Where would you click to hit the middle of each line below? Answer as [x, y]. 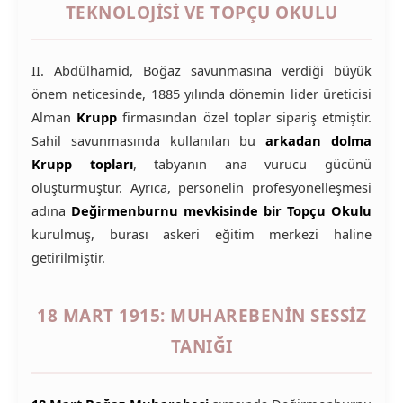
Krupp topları [82, 164]
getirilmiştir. [68, 257]
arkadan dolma [319, 140]
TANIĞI [201, 346]
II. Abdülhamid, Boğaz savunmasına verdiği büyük [201, 70]
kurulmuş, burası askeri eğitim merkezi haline [201, 234]
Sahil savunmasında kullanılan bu [149, 140]
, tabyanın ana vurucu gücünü [252, 164]
